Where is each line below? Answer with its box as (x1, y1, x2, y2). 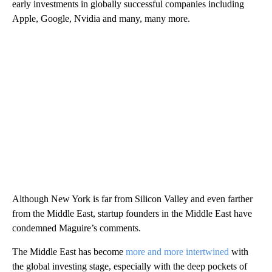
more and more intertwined (126, 246, 229, 257)
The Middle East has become (12, 246, 126, 257)
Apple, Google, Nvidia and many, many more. (12, 13, 190, 24)
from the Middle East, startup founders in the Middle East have (12, 208, 252, 219)
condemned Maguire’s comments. (12, 223, 141, 234)
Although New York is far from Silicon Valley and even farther (12, 194, 253, 205)
